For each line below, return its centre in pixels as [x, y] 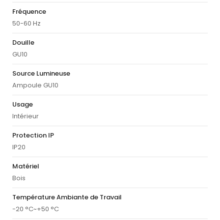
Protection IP [33, 136]
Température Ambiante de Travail [67, 197]
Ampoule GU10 [35, 85]
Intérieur [26, 116]
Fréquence [29, 12]
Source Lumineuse [41, 74]
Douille [23, 43]
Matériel [26, 166]
